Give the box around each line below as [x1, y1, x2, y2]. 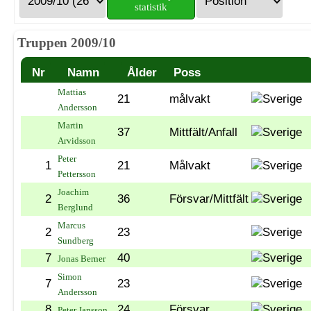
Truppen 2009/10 [17, 35, 116, 51]
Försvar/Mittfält [169, 192, 249, 205]
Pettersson [58, 168, 96, 179]
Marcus [58, 219, 85, 230]
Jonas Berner [58, 253, 106, 264]
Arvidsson [58, 135, 96, 146]
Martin [58, 119, 83, 131]
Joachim [58, 186, 89, 197]
